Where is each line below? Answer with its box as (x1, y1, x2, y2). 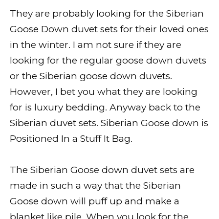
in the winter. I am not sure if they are (10, 39, 181, 50)
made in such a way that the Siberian (10, 180, 181, 192)
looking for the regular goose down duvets (10, 54, 206, 66)
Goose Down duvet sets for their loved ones (10, 23, 209, 35)
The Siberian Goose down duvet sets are (10, 164, 195, 176)
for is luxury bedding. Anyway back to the (10, 101, 200, 113)
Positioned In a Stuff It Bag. (10, 132, 132, 144)
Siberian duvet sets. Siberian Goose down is (10, 117, 208, 129)
